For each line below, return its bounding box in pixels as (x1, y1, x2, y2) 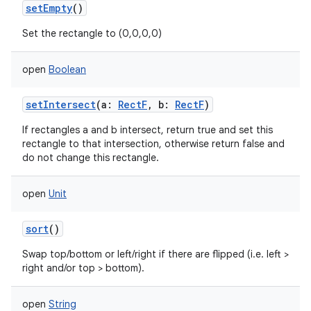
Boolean (49, 63, 86, 76)
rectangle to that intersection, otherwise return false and (22, 137, 285, 150)
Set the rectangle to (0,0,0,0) (22, 27, 162, 40)
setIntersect (26, 98, 96, 111)
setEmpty (26, 1, 72, 15)
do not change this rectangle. (22, 151, 159, 164)
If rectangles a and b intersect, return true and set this (22, 124, 273, 136)
